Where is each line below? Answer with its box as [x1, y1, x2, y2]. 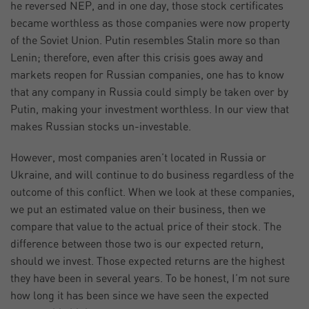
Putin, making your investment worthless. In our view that [10, 104, 289, 116]
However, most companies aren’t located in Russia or [10, 152, 266, 164]
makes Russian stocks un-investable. [10, 121, 191, 133]
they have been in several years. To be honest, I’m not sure [10, 273, 290, 285]
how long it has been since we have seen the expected [10, 290, 269, 302]
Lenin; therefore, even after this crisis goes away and [10, 52, 263, 64]
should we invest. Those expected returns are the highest [10, 256, 285, 268]
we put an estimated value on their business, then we [10, 204, 266, 216]
